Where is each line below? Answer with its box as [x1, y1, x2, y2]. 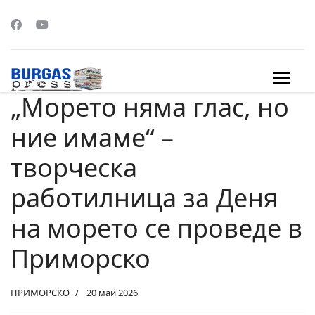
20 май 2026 [86, 286, 138, 299]
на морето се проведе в [11, 211, 302, 245]
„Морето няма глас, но [11, 90, 289, 124]
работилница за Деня [11, 181, 278, 215]
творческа [11, 150, 137, 185]
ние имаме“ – [11, 120, 174, 155]
